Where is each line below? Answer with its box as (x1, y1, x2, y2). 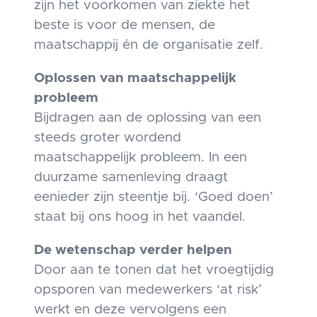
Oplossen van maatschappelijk (33, 71, 236, 85)
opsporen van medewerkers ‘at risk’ (33, 282, 262, 296)
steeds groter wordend (33, 130, 181, 144)
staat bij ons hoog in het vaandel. (33, 209, 246, 224)
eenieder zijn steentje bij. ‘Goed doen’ (33, 190, 273, 204)
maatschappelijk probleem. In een (33, 150, 247, 164)
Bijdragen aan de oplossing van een (33, 110, 261, 125)
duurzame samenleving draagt (33, 170, 228, 184)
